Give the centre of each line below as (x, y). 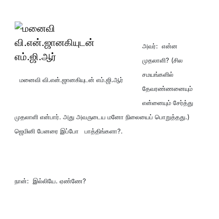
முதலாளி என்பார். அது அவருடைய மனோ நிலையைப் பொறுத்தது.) (102, 117)
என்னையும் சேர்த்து (168, 102)
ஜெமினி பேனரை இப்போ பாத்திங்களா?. (69, 131)
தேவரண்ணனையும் (168, 88)
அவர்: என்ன (160, 46)
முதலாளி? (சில (163, 60)
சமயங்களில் (158, 74)
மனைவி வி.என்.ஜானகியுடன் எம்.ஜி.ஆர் (71, 79)
